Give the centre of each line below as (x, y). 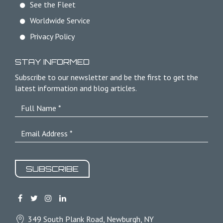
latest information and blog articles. (76, 88)
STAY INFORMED (52, 62)
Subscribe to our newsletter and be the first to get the (107, 77)
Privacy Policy (52, 37)
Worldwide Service (60, 21)
